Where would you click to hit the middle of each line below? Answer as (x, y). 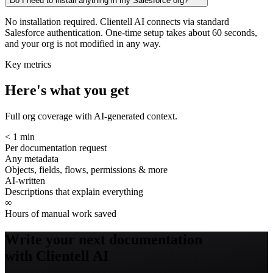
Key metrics (28, 64)
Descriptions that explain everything (74, 191)
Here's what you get (67, 90)
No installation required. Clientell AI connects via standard (117, 22)
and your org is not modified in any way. (83, 44)
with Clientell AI (57, 256)
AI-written (25, 180)
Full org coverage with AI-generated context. (91, 116)
